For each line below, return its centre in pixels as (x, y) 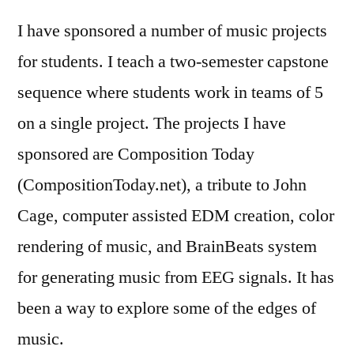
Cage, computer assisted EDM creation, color (176, 216)
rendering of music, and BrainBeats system (167, 247)
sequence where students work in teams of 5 (170, 92)
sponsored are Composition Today (136, 154)
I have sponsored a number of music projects (172, 31)
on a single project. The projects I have (152, 123)
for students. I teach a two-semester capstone (173, 62)
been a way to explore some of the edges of (167, 308)
